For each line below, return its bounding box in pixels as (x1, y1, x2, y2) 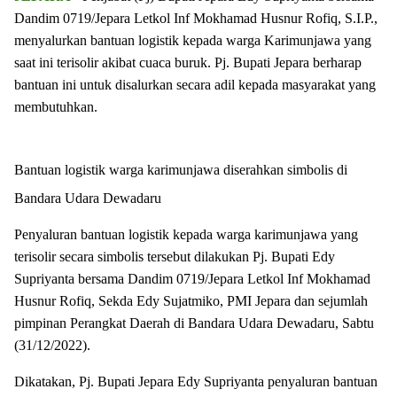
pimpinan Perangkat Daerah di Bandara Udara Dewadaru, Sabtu (14, 315, 374, 331)
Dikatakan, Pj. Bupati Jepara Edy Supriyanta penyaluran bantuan (14, 374, 378, 390)
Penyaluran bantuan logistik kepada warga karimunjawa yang (14, 227, 358, 243)
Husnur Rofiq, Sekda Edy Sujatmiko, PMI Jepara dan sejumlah (14, 293, 368, 309)
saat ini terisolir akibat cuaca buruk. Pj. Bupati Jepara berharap (14, 55, 362, 70)
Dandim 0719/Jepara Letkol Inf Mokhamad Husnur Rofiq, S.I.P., (14, 11, 378, 26)
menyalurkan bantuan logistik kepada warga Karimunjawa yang (14, 33, 371, 48)
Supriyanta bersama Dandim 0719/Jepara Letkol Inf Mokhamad (14, 271, 370, 287)
